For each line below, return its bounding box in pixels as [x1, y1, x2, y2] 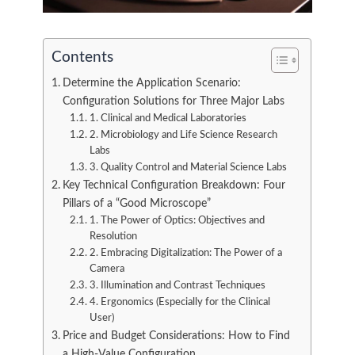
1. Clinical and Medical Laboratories [89, 113, 246, 124]
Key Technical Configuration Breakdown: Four [63, 178, 286, 191]
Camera [89, 263, 124, 274]
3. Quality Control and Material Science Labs [89, 162, 287, 173]
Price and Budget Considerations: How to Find [63, 329, 291, 342]
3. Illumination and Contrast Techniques [89, 280, 265, 291]
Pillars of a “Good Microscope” [63, 197, 212, 209]
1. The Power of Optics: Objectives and [89, 215, 265, 226]
